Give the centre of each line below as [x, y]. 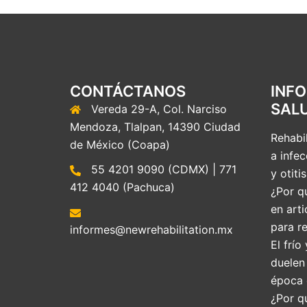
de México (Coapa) [120, 145]
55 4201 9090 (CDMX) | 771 [164, 170]
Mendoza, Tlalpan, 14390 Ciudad [155, 127]
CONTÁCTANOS [128, 91]
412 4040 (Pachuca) [122, 187]
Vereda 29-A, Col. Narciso [159, 109]
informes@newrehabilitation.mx [151, 230]
